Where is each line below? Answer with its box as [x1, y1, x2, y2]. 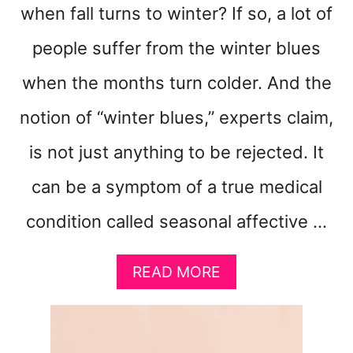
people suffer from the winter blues [32, 37, 321, 58]
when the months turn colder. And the [21, 72, 332, 93]
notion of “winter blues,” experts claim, [20, 106, 333, 128]
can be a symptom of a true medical [31, 176, 322, 197]
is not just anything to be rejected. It [29, 141, 324, 162]
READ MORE [132, 262, 221, 281]
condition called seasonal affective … [26, 210, 327, 232]
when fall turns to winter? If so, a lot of [20, 2, 333, 24]
